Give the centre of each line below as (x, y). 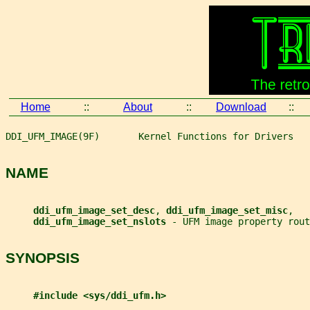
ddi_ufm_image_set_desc (94, 210)
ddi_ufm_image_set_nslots (102, 221)
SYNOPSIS (43, 258)
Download (241, 107)
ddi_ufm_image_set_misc (227, 210)
